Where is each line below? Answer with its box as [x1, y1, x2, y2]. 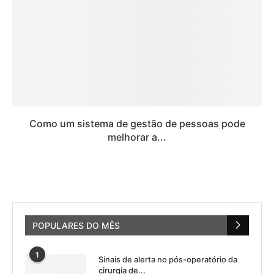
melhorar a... [108, 130, 166, 143]
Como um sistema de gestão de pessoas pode [29, 117, 245, 130]
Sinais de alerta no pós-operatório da [98, 254, 237, 264]
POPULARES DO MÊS [32, 220, 120, 231]
